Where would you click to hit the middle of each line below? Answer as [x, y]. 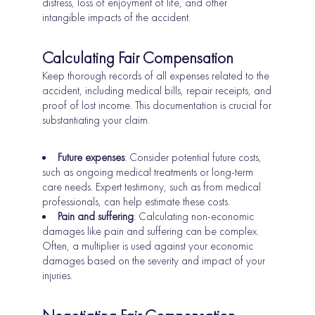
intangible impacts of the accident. [117, 18]
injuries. [58, 276]
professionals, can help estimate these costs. [136, 202]
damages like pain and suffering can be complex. [151, 231]
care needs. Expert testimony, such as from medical [152, 187]
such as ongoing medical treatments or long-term [148, 172]
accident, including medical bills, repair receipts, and [157, 91]
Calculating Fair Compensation [138, 58]
